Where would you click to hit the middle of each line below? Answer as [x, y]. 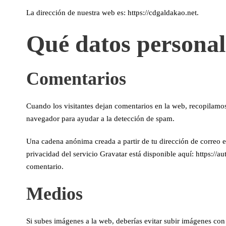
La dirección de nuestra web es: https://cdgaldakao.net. [112, 13]
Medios [54, 194]
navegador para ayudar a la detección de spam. [100, 119]
